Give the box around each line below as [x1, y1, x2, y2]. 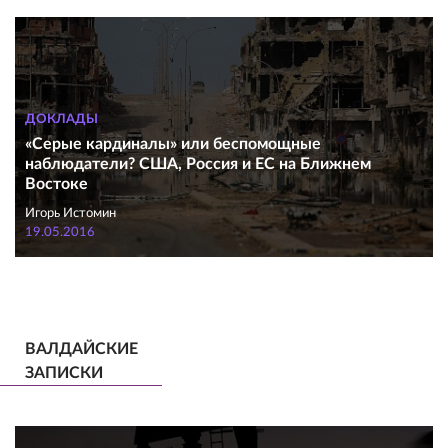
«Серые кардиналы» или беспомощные [25, 136, 321, 152]
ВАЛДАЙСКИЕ [25, 341, 138, 357]
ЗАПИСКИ [25, 365, 103, 381]
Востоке [25, 176, 88, 192]
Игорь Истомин [25, 207, 116, 220]
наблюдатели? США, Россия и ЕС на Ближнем [25, 156, 371, 172]
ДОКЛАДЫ [25, 113, 98, 126]
